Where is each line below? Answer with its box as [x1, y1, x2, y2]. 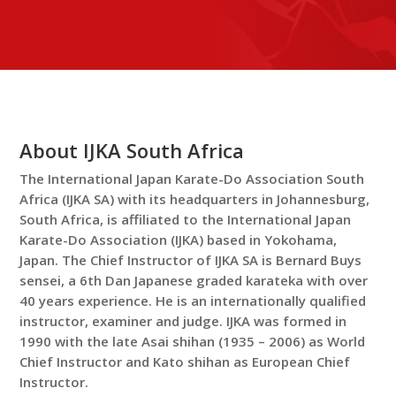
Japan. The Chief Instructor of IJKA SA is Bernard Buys [19, 251, 362, 269]
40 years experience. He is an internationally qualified [19, 292, 367, 309]
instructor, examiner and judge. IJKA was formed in [19, 312, 347, 330]
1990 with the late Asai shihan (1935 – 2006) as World [19, 332, 366, 350]
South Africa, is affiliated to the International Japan [19, 210, 352, 228]
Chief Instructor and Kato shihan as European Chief [19, 353, 351, 370]
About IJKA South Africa [19, 137, 245, 164]
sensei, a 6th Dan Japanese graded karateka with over [19, 271, 369, 289]
